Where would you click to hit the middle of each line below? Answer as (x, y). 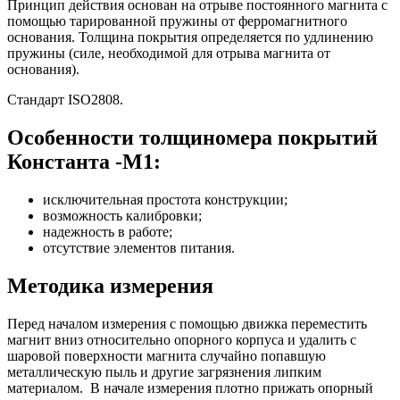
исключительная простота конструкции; (165, 199)
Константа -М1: (84, 161)
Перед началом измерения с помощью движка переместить (187, 323)
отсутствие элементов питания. (139, 247)
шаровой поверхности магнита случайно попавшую (167, 355)
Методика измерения (110, 285)
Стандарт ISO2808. (65, 99)
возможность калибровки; (122, 215)
